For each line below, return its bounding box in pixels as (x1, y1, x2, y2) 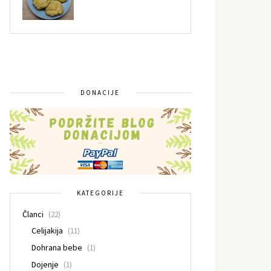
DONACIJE (80, 88, 120, 97)
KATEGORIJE (77, 188, 124, 197)
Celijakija (31, 224, 63, 236)
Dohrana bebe (31, 241, 82, 253)
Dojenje (31, 258, 59, 270)
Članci (22, 208, 44, 220)
